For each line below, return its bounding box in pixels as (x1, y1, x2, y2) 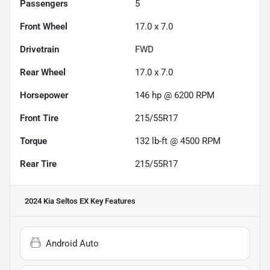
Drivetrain (20, 43, 59, 55)
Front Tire (20, 112, 58, 124)
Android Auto (46, 237, 99, 249)
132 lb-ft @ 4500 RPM (135, 135, 221, 146)
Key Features (89, 196, 136, 206)
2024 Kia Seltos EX (25, 196, 89, 206)
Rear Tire (20, 158, 57, 169)
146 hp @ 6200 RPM (135, 89, 215, 101)
